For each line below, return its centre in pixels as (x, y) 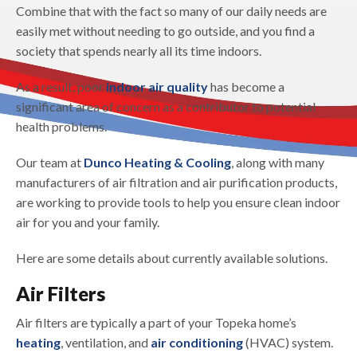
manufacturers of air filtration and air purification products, (177, 182)
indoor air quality (157, 87)
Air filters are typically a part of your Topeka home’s (156, 323)
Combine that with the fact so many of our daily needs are (171, 11)
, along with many (278, 163)
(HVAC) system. (288, 343)
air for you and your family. (88, 222)
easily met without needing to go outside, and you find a (165, 31)
